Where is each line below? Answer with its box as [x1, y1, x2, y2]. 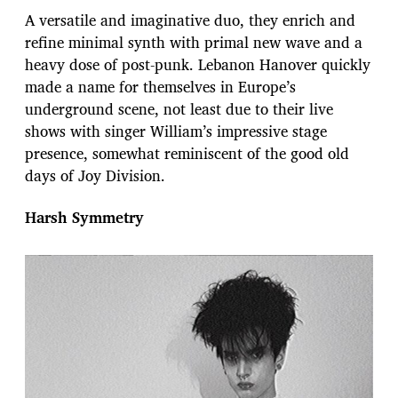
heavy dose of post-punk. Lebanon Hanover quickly [25, 52, 370, 77]
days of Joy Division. [25, 163, 165, 188]
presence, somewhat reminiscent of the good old [25, 141, 349, 166]
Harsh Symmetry [25, 204, 144, 229]
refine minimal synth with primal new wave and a [25, 30, 362, 55]
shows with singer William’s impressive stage [25, 119, 327, 144]
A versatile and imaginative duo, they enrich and [25, 8, 355, 33]
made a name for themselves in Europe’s [25, 75, 296, 99]
